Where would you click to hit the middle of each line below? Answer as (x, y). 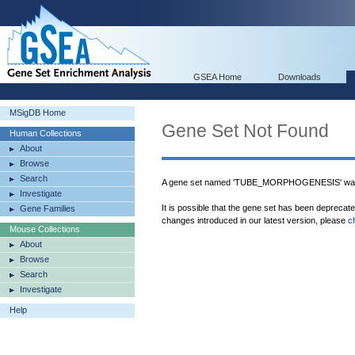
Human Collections (46, 133)
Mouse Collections (45, 229)
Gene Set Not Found (245, 131)
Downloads (300, 77)
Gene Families (48, 208)
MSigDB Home (38, 113)
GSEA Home (218, 77)
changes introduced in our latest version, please (255, 220)
